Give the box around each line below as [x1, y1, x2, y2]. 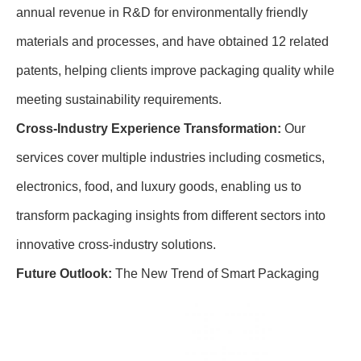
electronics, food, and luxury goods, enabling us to [16, 180, 301, 193]
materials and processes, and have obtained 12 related [16, 35, 329, 48]
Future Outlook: [16, 267, 112, 280]
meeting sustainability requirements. [16, 93, 222, 106]
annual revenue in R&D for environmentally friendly [16, 6, 308, 19]
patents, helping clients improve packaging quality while [16, 64, 334, 77]
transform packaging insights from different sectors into [16, 209, 326, 222]
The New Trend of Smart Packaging [112, 267, 319, 280]
